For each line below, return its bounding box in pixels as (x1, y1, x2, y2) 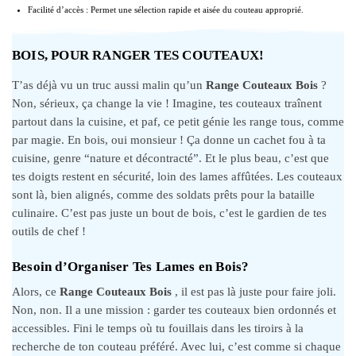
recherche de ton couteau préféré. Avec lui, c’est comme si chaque (12, 339, 341, 353)
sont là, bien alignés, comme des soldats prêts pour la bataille (12, 188, 315, 201)
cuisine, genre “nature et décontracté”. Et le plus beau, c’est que (12, 151, 329, 164)
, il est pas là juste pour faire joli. (175, 284, 336, 298)
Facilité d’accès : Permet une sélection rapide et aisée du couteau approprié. (28, 5, 304, 14)
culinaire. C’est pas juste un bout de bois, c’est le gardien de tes (12, 206, 327, 219)
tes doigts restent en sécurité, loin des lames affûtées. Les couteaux (12, 169, 342, 183)
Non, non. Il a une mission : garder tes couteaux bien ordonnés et (12, 303, 336, 316)
